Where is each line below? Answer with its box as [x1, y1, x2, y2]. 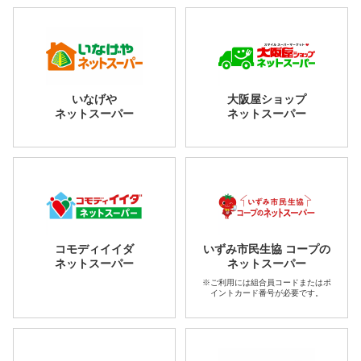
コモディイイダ [55, 242, 134, 255]
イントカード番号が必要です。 [210, 288, 323, 297]
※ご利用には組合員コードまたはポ [202, 277, 331, 287]
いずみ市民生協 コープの [203, 242, 330, 255]
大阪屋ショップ [227, 92, 306, 106]
